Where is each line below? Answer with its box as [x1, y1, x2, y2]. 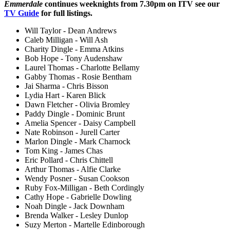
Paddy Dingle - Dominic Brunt [25, 109, 125, 118]
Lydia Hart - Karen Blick [25, 90, 106, 100]
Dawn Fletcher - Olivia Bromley [25, 100, 130, 109]
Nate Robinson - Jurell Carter [25, 127, 120, 137]
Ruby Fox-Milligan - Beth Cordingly [25, 183, 144, 192]
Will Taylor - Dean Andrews [25, 26, 117, 35]
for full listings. [39, 8, 92, 17]
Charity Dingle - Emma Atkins [25, 44, 124, 53]
